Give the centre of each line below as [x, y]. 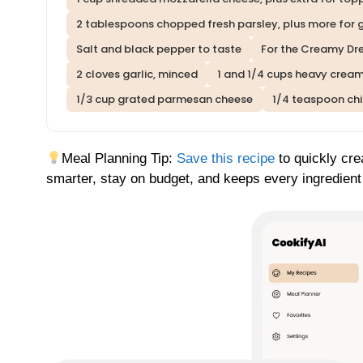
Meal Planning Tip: [120, 159]
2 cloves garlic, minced [137, 75]
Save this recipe [226, 159]
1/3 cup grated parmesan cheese [164, 100]
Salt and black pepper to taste [159, 49]
